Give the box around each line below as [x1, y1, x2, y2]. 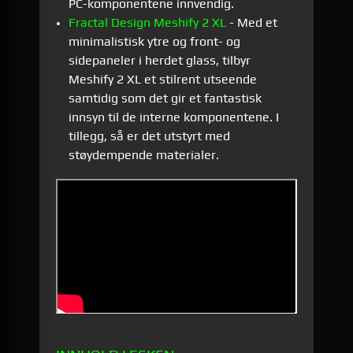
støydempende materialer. [68, 147, 222, 163]
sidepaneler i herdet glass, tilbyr [68, 53, 251, 69]
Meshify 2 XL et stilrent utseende [68, 72, 257, 87]
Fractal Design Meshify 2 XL [68, 15, 226, 31]
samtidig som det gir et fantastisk [68, 91, 262, 106]
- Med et [225, 15, 277, 31]
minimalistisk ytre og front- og [68, 34, 240, 50]
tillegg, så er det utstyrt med [68, 128, 230, 144]
